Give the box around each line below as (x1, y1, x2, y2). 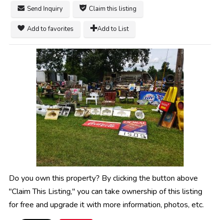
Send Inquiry (27, 4, 63, 14)
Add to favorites (27, 25, 74, 34)
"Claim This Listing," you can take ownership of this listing (9, 186, 202, 197)
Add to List (97, 25, 129, 34)
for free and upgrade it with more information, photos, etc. (9, 199, 204, 211)
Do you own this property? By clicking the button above (9, 173, 198, 184)
